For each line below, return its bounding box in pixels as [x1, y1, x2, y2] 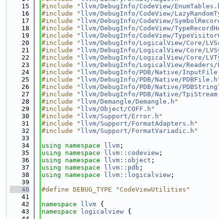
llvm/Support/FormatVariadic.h [81, 127, 194, 134]
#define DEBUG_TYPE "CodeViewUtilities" [42, 186, 190, 193]
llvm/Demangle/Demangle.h [81, 98, 175, 105]
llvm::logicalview [104, 171, 171, 178]
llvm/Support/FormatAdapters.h [81, 120, 194, 127]
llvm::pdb [104, 164, 139, 171]
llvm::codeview [104, 149, 159, 156]
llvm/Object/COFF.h [81, 105, 151, 112]
